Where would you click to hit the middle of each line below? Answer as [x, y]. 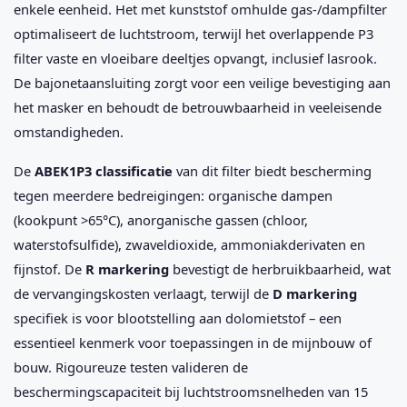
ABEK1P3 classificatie [104, 171]
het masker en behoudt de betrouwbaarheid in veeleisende [198, 108]
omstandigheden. [69, 132]
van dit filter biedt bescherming [272, 171]
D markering [315, 294]
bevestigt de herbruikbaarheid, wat [280, 269]
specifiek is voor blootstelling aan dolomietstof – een [178, 318]
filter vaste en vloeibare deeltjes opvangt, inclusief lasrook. [195, 59]
